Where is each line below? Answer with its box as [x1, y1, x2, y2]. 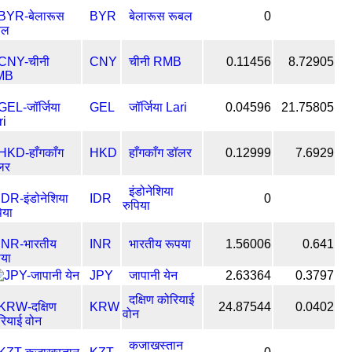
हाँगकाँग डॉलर [129, 145, 192, 159]
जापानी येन [129, 268, 178, 282]
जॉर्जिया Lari [129, 100, 187, 114]
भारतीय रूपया [129, 236, 191, 251]
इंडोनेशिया [129, 184, 174, 198]
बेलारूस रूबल [129, 9, 192, 23]
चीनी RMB [129, 54, 181, 68]
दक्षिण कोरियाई [129, 292, 194, 306]
